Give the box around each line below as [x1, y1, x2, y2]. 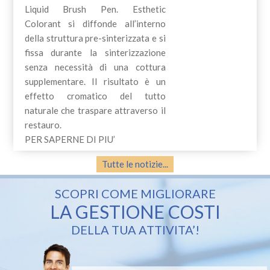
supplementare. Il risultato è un [24, 75, 166, 87]
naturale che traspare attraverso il [24, 104, 166, 116]
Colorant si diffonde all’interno [24, 17, 166, 29]
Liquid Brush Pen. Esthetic [24, 3, 166, 14]
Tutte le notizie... [102, 159, 168, 170]
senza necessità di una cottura [24, 61, 166, 72]
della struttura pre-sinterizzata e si [24, 32, 166, 43]
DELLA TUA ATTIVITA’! [71, 222, 199, 237]
